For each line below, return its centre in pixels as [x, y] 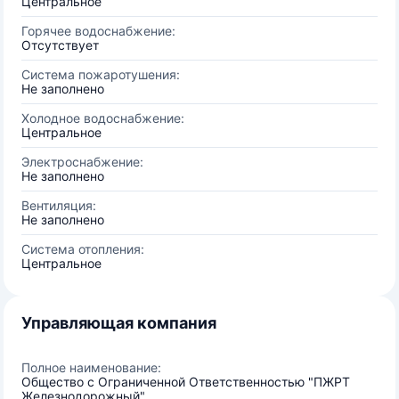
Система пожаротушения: [101, 74]
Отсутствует [60, 45]
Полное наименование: [91, 367]
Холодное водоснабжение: [103, 118]
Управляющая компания [119, 323]
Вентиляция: [59, 205]
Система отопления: [83, 249]
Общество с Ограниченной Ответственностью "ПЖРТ [186, 382]
